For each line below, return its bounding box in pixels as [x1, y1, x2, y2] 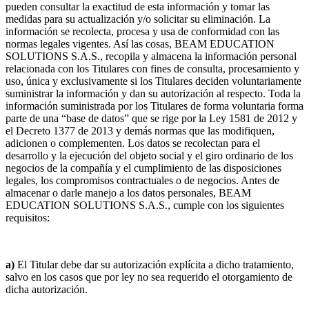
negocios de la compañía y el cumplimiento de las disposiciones [6, 161, 281, 174]
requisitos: [6, 211, 50, 223]
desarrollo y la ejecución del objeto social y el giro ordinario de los [6, 149, 293, 161]
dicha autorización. [6, 283, 88, 295]
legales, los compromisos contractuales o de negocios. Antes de [6, 174, 279, 186]
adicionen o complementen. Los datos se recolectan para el [6, 137, 260, 149]
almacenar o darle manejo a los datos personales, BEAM [6, 186, 251, 199]
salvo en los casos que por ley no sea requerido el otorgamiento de [6, 270, 292, 283]
